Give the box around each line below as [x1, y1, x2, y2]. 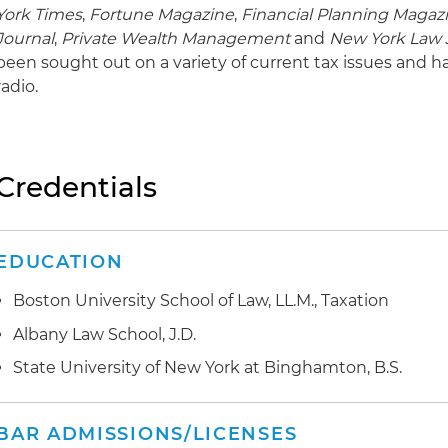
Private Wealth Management [61, 29, 291, 48]
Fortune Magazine [89, 5, 235, 24]
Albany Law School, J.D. [13, 324, 197, 344]
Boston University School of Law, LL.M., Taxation [13, 291, 390, 310]
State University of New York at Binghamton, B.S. [13, 358, 403, 378]
